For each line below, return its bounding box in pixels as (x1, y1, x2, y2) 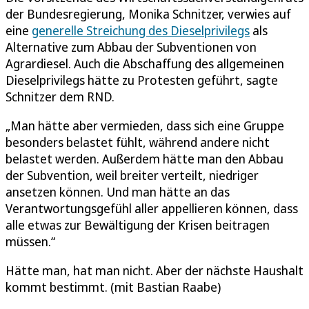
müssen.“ (6, 232, 55, 250)
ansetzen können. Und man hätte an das (6, 183, 230, 200)
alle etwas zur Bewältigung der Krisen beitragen (6, 216, 270, 233)
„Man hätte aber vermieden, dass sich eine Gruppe (6, 117, 284, 134)
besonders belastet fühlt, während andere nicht (6, 133, 270, 150)
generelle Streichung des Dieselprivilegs (32, 21, 250, 39)
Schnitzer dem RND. (6, 88, 114, 105)
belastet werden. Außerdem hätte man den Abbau (6, 150, 283, 167)
